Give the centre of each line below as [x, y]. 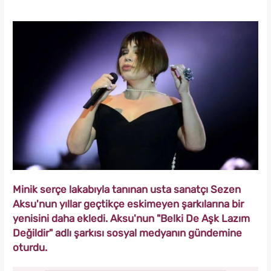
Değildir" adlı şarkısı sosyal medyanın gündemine [127, 233]
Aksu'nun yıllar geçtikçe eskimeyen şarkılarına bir [128, 204]
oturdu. [30, 248]
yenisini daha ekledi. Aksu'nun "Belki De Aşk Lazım [131, 219]
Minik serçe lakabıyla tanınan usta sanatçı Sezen [127, 190]
